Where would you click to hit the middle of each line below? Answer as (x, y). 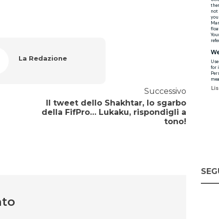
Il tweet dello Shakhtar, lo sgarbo (116, 103)
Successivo (165, 91)
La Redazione (43, 58)
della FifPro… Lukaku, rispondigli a (114, 112)
